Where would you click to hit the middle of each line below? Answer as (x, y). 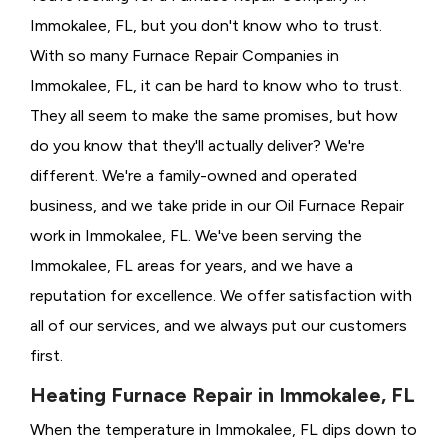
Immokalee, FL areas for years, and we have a (191, 266)
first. (46, 356)
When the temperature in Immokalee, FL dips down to (223, 430)
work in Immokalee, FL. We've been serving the (196, 236)
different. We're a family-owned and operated (193, 176)
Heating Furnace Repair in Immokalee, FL (222, 395)
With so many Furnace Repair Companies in (184, 56)
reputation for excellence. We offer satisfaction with (221, 296)
